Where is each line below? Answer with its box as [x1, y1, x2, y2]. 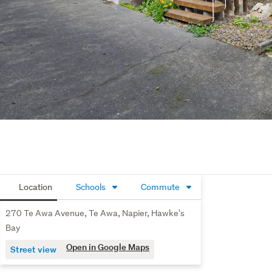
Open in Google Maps [66, 241, 149, 253]
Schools [74, 182, 107, 192]
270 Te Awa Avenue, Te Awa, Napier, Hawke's [5, 208, 185, 219]
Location [17, 182, 52, 192]
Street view [10, 243, 56, 255]
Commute [139, 182, 182, 192]
